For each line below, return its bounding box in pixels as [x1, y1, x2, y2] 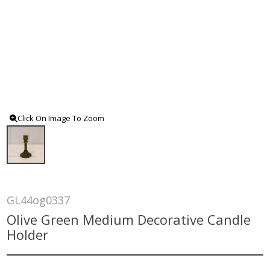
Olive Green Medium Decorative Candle [7, 210, 251, 228]
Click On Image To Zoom [17, 113, 105, 124]
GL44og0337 [7, 193, 71, 207]
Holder [7, 225, 49, 243]
